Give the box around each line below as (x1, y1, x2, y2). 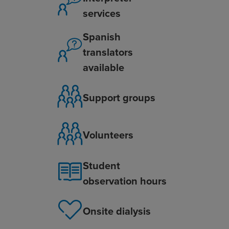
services (82, 5, 121, 21)
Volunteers (82, 127, 133, 143)
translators (82, 44, 133, 60)
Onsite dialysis (82, 203, 151, 219)
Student (82, 157, 120, 173)
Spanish (82, 29, 121, 44)
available (82, 59, 124, 75)
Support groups (82, 90, 155, 106)
